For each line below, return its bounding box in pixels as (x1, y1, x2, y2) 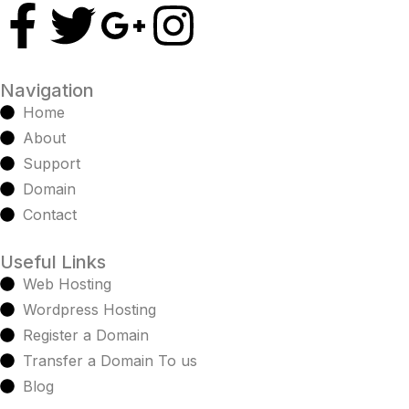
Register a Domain (23, 326, 149, 344)
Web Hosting (23, 275, 111, 293)
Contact (23, 205, 77, 224)
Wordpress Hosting (23, 300, 156, 319)
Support (23, 154, 80, 173)
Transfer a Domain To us (23, 351, 197, 370)
